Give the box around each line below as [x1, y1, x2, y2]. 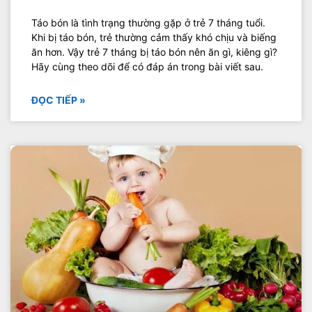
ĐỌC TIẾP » [31, 94, 86, 107]
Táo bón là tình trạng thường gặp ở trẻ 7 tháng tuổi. [31, 17, 265, 29]
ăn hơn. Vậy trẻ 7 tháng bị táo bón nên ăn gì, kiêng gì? [31, 46, 277, 58]
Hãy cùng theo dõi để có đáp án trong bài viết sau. [31, 61, 263, 73]
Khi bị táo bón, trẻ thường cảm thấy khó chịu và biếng [31, 31, 276, 44]
